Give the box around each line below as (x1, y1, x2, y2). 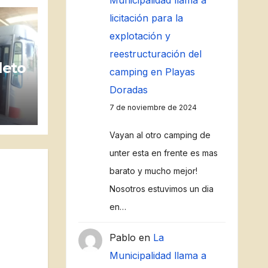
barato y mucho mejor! (109, 166, 197, 176)
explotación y (109, 30, 170, 42)
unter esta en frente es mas (109, 148, 218, 158)
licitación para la (109, 12, 183, 24)
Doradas (109, 84, 148, 96)
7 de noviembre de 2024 (109, 103, 197, 112)
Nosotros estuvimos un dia (109, 184, 214, 194)
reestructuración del (109, 48, 202, 60)
